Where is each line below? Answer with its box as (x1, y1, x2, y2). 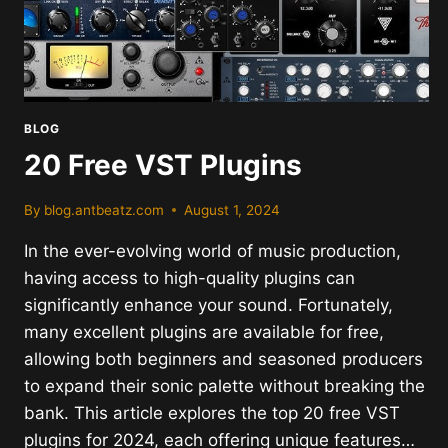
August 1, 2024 (184, 201, 281, 218)
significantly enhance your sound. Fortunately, (24, 294, 393, 315)
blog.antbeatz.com (44, 201, 165, 218)
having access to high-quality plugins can (24, 267, 355, 288)
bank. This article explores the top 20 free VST (24, 402, 400, 423)
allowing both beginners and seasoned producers (24, 348, 423, 369)
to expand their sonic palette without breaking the (24, 375, 425, 396)
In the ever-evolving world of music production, (24, 240, 401, 261)
